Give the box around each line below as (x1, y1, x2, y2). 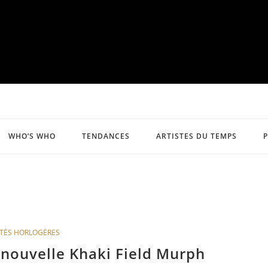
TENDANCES (82, 131, 130, 141)
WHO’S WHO (8, 131, 56, 141)
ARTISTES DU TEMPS (156, 131, 237, 141)
